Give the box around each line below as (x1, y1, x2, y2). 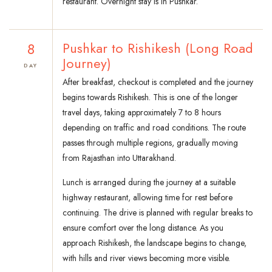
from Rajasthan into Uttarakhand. (63, 152, 176, 165)
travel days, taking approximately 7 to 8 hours (63, 106, 221, 119)
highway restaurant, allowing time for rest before (63, 191, 233, 204)
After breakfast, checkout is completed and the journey (63, 76, 253, 89)
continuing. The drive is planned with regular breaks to (63, 206, 253, 219)
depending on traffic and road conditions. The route (63, 121, 246, 134)
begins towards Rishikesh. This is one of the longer (63, 91, 238, 104)
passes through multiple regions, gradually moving (63, 137, 238, 149)
